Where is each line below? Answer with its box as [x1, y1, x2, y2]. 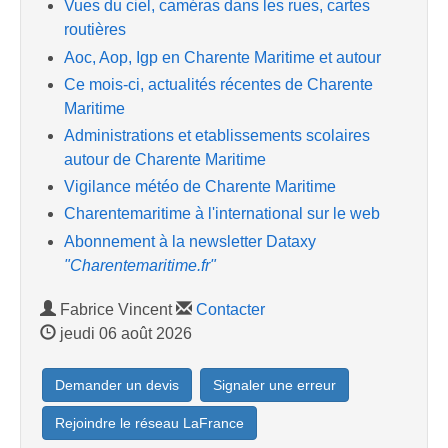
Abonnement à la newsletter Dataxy [64, 232, 316, 250]
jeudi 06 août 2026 [56, 324, 192, 342]
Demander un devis [55, 376, 179, 393]
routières [64, 21, 126, 39]
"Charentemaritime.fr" [64, 256, 216, 274]
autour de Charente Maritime [64, 150, 266, 168]
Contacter [196, 300, 265, 318]
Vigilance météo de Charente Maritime [64, 178, 336, 196]
